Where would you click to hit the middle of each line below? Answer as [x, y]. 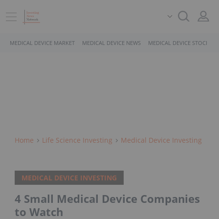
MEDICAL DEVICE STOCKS [180, 43]
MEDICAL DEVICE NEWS [111, 43]
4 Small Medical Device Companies [107, 199]
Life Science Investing [77, 140]
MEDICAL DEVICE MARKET [42, 43]
